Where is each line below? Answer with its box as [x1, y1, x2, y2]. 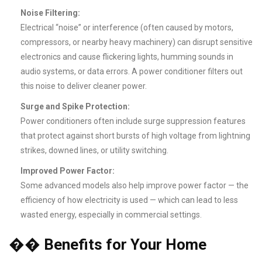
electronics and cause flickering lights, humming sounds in [20, 52, 233, 62]
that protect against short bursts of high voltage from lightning [20, 131, 250, 141]
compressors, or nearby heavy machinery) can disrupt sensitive [20, 37, 253, 47]
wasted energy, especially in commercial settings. [20, 210, 202, 220]
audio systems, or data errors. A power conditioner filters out [20, 67, 243, 77]
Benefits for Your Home [40, 236, 206, 254]
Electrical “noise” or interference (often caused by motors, [20, 23, 233, 33]
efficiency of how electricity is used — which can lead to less [20, 195, 238, 205]
